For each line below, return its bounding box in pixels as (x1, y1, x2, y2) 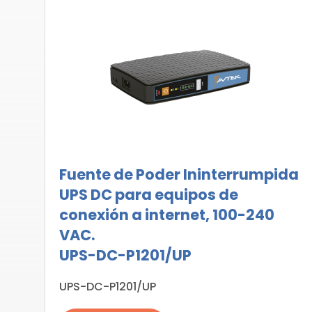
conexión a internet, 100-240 (59, 205, 275, 225)
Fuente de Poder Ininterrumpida (59, 164, 299, 185)
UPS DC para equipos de (59, 185, 239, 205)
